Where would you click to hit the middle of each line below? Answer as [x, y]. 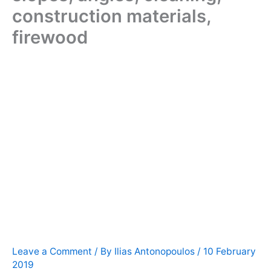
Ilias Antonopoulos [156, 252]
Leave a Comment [52, 252]
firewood [50, 38]
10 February [230, 252]
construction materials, [112, 16]
